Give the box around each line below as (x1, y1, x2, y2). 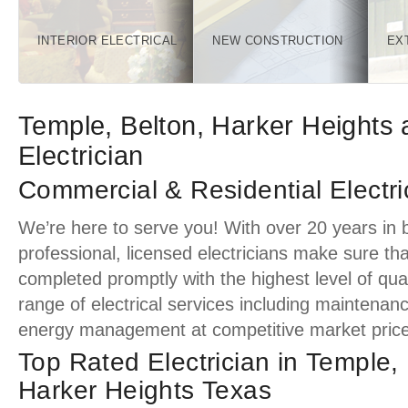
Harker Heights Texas (18, 376, 271, 404)
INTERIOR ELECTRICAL (37, 33, 178, 47)
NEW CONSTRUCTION (212, 33, 343, 47)
